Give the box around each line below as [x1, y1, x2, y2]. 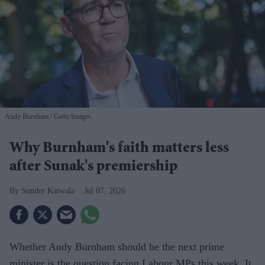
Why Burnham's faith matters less [9, 141, 229, 157]
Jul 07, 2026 [84, 186, 125, 196]
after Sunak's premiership [9, 160, 177, 176]
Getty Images [52, 112, 91, 121]
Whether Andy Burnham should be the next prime [9, 241, 224, 253]
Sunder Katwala [21, 186, 75, 196]
